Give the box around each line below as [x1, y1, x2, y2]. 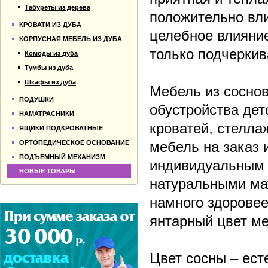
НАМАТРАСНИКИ [19, 110, 74, 117]
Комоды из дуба [25, 50, 78, 57]
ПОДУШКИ [19, 96, 54, 103]
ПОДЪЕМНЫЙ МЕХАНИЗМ [19, 153, 105, 160]
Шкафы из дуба [25, 78, 76, 86]
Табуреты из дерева [25, 4, 90, 11]
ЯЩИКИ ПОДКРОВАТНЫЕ [19, 124, 103, 132]
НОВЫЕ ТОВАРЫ [19, 167, 76, 175]
